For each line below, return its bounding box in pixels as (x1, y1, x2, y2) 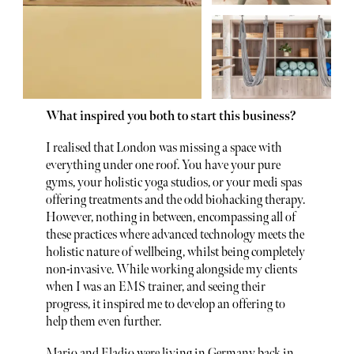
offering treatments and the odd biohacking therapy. (45, 193, 305, 209)
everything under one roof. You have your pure (45, 158, 281, 174)
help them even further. (45, 314, 161, 330)
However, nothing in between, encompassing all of (45, 210, 296, 226)
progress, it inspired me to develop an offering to (45, 297, 285, 313)
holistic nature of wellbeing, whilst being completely (45, 245, 305, 261)
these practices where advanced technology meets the (45, 228, 304, 243)
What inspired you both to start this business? (45, 109, 296, 125)
